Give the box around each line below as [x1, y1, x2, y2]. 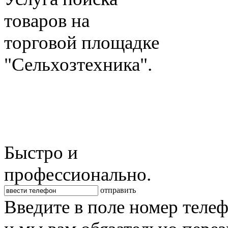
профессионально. [4, 163, 151, 185]
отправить [100, 185, 136, 194]
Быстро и [4, 141, 78, 163]
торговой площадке [4, 32, 159, 53]
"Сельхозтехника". [4, 53, 152, 75]
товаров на [4, 10, 90, 31]
